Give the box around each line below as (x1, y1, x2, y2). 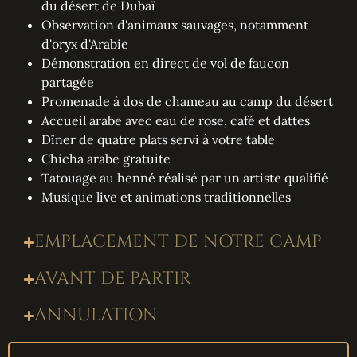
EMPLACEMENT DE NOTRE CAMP (34, 230, 323, 254)
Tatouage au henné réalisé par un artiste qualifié (41, 170, 328, 186)
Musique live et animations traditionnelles (41, 189, 291, 206)
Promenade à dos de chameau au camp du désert (41, 93, 333, 110)
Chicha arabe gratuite (41, 151, 171, 167)
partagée (41, 74, 94, 91)
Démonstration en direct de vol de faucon (41, 55, 289, 72)
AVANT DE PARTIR (34, 267, 192, 291)
